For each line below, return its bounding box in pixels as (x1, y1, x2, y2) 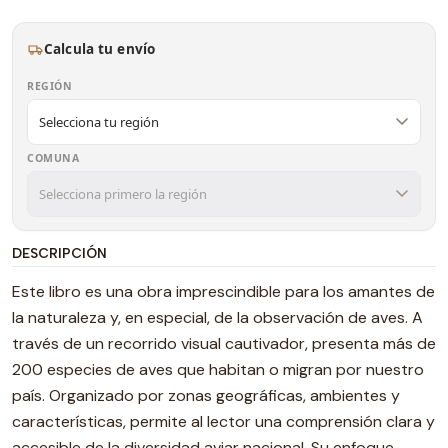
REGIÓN (27, 79, 73, 93)
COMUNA (27, 151, 80, 165)
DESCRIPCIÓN (12, 245, 107, 261)
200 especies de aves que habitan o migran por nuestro (12, 359, 424, 380)
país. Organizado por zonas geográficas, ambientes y (12, 385, 400, 406)
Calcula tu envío (44, 40, 156, 58)
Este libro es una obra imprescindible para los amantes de (12, 281, 435, 302)
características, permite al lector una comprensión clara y (12, 411, 435, 432)
